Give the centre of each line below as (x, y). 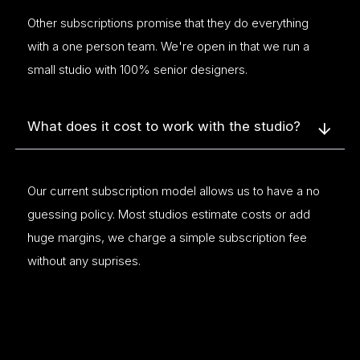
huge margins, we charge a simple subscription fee (167, 237)
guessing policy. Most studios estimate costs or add (168, 214)
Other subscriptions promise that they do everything (168, 23)
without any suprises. (84, 261)
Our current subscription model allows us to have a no (173, 191)
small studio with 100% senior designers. (137, 70)
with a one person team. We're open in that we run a (168, 46)
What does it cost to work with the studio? (164, 127)
